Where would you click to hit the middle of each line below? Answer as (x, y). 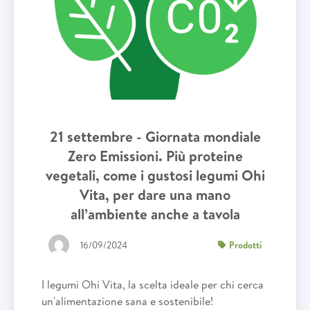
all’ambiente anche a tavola (155, 214)
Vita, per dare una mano (155, 195)
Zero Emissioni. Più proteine (155, 156)
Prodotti (245, 245)
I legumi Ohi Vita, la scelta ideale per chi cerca (153, 284)
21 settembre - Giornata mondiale (155, 137)
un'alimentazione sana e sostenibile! (127, 301)
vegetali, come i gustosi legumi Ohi (155, 175)
